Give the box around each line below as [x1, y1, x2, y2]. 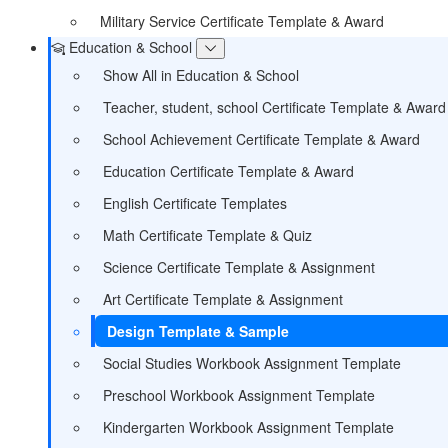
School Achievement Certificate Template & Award [103, 128, 420, 149]
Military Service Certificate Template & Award [100, 10, 384, 31]
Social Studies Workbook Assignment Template [103, 352, 401, 373]
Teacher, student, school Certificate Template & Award [103, 96, 446, 117]
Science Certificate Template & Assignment [103, 256, 375, 277]
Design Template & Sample [107, 320, 289, 341]
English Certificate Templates [103, 192, 287, 213]
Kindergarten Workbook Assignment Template [103, 416, 394, 437]
